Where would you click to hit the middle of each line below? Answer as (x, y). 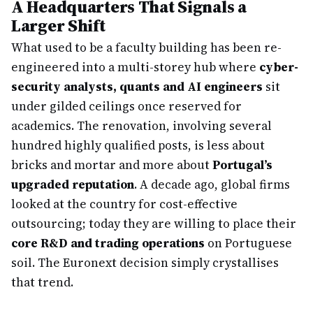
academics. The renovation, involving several (141, 126)
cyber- (279, 67)
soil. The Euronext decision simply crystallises (145, 263)
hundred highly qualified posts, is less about (138, 145)
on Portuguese (248, 243)
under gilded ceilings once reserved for (126, 106)
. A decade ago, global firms (212, 184)
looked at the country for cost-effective (124, 204)
